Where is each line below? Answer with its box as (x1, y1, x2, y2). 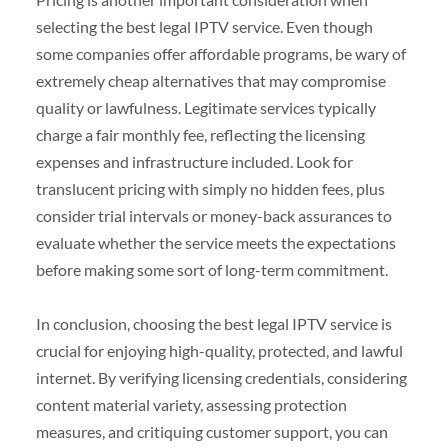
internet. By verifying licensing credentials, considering (35, 367, 407, 387)
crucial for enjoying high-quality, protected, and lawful (35, 340, 403, 360)
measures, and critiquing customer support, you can (35, 421, 388, 441)
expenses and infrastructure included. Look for (35, 151, 353, 171)
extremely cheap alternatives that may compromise (35, 70, 386, 90)
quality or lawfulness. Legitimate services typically (35, 97, 376, 117)
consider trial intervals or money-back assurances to (35, 205, 392, 225)
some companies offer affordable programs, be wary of (35, 43, 406, 63)
